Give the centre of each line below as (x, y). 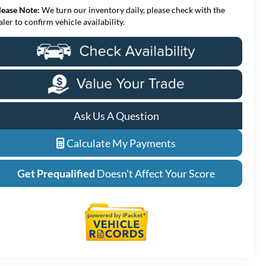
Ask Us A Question (116, 115)
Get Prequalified (56, 173)
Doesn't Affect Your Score (156, 173)
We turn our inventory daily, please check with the (133, 9)
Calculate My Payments (120, 143)
